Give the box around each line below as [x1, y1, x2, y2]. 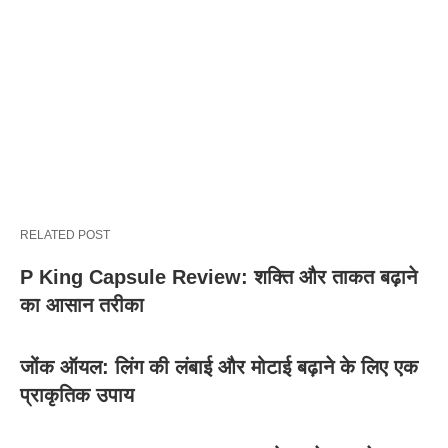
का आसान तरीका [20, 294, 144, 317]
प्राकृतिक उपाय [20, 384, 134, 407]
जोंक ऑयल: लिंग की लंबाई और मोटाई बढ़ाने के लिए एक [20, 356, 418, 379]
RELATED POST [20, 228, 110, 243]
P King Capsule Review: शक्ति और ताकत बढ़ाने [20, 266, 417, 289]
